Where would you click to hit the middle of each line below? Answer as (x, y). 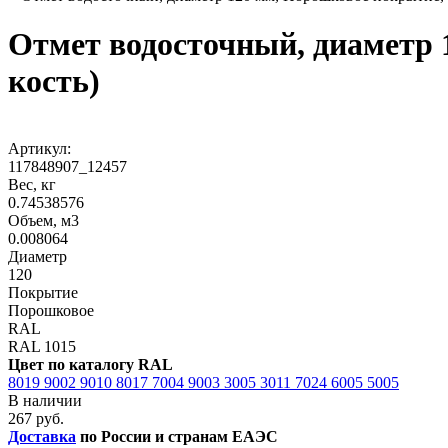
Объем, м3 (43, 220)
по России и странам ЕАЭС (177, 436)
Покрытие (43, 292)
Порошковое (51, 310)
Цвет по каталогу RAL (90, 364)
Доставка (42, 436)
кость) (54, 81)
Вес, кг (32, 184)
